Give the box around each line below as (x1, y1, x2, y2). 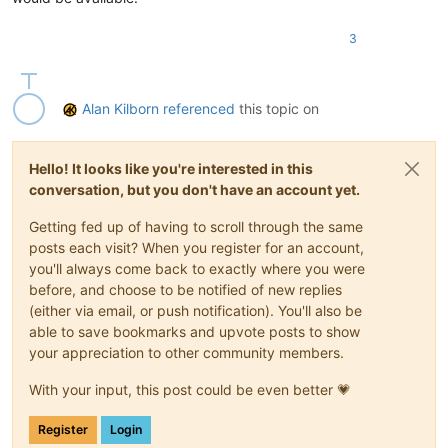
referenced (163, 99, 235, 117)
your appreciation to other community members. (29, 343, 344, 361)
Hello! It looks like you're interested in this (29, 159, 313, 177)
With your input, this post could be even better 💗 (29, 380, 351, 398)
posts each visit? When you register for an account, (29, 238, 364, 256)
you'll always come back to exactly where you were (29, 259, 365, 277)
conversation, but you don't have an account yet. (29, 180, 360, 198)
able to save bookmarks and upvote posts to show (29, 322, 360, 340)
